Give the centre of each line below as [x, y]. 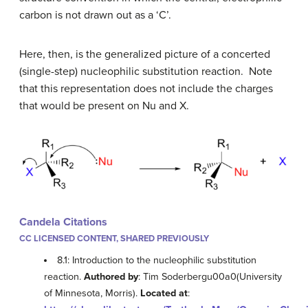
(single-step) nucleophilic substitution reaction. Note [146, 71]
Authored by [111, 276]
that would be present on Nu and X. [104, 106]
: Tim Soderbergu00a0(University [210, 276]
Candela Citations [63, 222]
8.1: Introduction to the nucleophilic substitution [157, 260]
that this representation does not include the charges [146, 88]
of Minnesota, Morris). [92, 293]
